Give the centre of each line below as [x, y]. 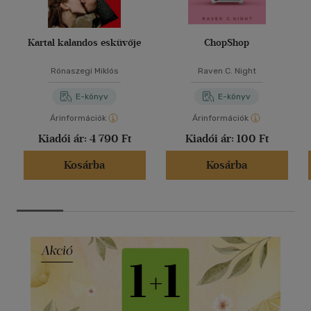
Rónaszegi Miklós [84, 71]
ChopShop [227, 43]
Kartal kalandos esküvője [84, 43]
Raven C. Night [227, 71]
